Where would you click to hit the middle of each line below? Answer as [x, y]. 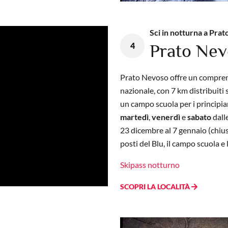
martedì [134, 117]
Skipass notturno [150, 164]
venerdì [166, 117]
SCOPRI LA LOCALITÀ [156, 186]
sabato [199, 117]
